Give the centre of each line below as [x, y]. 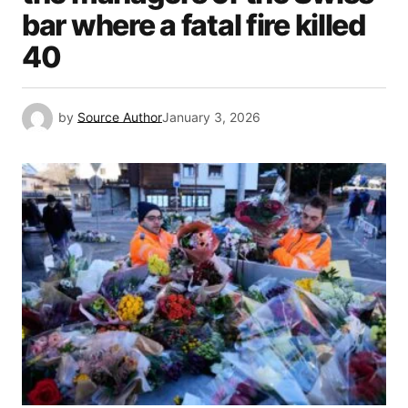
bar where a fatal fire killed [194, 25]
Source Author [120, 117]
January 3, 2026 [211, 117]
